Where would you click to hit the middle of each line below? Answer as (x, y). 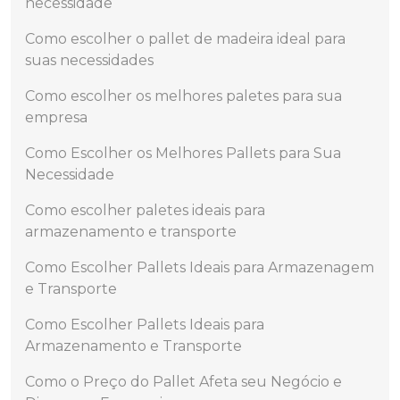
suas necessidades (89, 60)
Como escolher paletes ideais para (145, 210)
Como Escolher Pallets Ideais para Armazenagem (200, 267)
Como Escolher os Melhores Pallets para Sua (183, 153)
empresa (56, 117)
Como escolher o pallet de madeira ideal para (185, 39)
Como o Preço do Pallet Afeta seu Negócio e (183, 382)
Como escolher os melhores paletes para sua (183, 96)
